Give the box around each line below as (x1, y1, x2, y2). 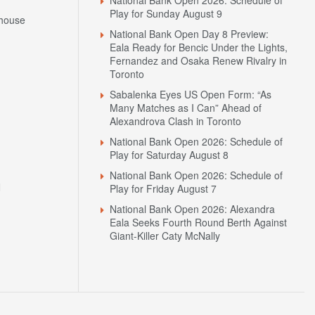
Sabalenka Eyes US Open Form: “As (110, 86, 271, 101)
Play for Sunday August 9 (110, 6, 222, 20)
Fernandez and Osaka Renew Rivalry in (110, 53, 287, 67)
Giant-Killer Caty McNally (110, 228, 220, 243)
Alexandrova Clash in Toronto (110, 113, 241, 128)
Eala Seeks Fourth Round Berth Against (110, 214, 287, 229)
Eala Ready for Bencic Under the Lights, (110, 39, 288, 54)
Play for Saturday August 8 (110, 147, 229, 162)
